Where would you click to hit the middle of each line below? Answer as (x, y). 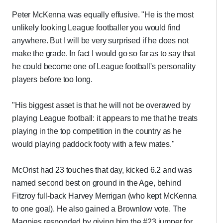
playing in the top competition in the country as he (97, 131)
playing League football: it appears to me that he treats (105, 118)
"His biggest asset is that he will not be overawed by (101, 105)
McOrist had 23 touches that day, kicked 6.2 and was (102, 170)
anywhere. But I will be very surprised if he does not (100, 41)
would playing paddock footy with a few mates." (93, 144)
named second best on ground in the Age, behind (97, 183)
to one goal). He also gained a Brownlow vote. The (99, 209)
